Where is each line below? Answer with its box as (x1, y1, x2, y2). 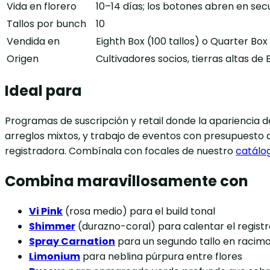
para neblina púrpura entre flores (80, 250, 242, 264)
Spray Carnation (29, 234, 115, 249)
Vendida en (7, 34, 60, 49)
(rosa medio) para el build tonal (63, 204, 215, 219)
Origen (7, 52, 39, 66)
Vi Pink (29, 204, 63, 219)
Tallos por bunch (7, 17, 86, 31)
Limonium (29, 250, 80, 264)
